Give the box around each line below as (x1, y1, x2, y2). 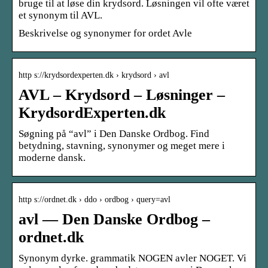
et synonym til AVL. (19, 9, 102, 21)
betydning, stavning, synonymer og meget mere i (19, 139, 225, 151)
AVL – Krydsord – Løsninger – (19, 86, 225, 103)
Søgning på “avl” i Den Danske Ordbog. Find (19, 127, 209, 139)
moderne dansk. (19, 151, 86, 163)
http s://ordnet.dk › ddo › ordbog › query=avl (19, 194, 170, 204)
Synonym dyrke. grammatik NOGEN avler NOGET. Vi (19, 252, 246, 264)
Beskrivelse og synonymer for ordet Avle (19, 27, 192, 39)
